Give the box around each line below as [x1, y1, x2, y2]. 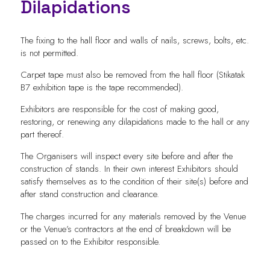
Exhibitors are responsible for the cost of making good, [20, 102, 219, 116]
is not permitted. [20, 46, 78, 60]
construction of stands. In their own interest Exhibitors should [20, 162, 238, 176]
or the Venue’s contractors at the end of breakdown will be [20, 222, 231, 236]
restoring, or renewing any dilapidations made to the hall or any [20, 115, 250, 129]
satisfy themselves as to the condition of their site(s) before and [20, 175, 248, 189]
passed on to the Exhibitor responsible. [20, 234, 160, 248]
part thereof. [20, 128, 64, 142]
